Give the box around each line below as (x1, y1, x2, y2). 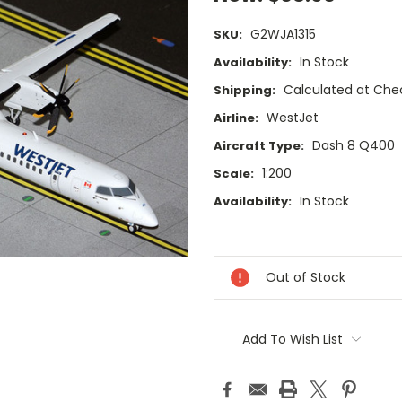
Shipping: (214, 82, 275, 100)
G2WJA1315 (249, 25, 316, 44)
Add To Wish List (241, 330, 343, 349)
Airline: (214, 109, 258, 127)
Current (214, 229, 264, 247)
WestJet (266, 109, 319, 127)
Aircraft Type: (214, 137, 304, 155)
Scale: (214, 165, 254, 183)
